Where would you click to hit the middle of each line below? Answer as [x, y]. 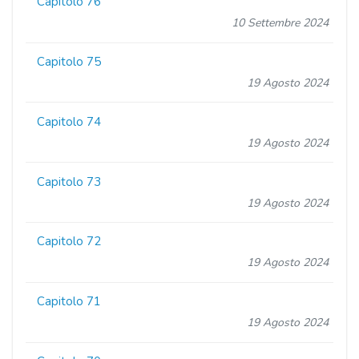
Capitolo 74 [69, 121]
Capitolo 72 [69, 242]
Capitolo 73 [69, 182]
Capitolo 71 [69, 302]
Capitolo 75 [69, 62]
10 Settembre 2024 [280, 23]
